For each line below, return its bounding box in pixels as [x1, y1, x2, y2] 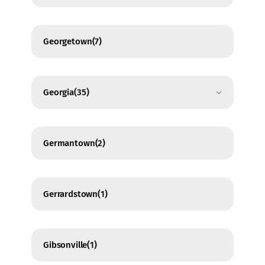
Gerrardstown [43, 189, 98, 200]
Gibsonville [43, 240, 88, 251]
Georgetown [43, 36, 92, 47]
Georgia [43, 87, 74, 98]
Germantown [43, 138, 95, 149]
